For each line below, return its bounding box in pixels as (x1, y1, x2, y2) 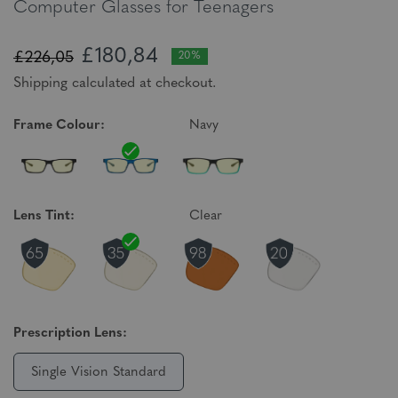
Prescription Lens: (13, 327, 127, 340)
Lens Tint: (13, 210, 75, 223)
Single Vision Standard (31, 366, 166, 379)
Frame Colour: (13, 119, 105, 132)
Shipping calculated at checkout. (13, 76, 216, 91)
